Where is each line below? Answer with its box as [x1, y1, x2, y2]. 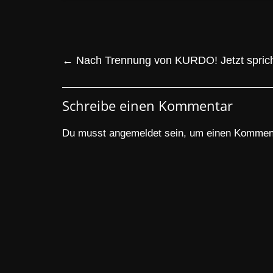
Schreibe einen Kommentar [62, 96, 233, 115]
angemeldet [109, 127, 161, 139]
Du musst [62, 127, 109, 139]
